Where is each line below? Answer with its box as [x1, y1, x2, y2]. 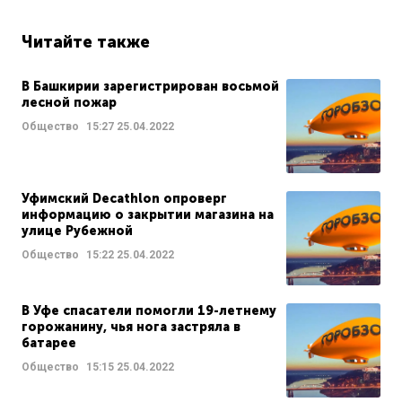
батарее [22, 336, 76, 352]
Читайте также [22, 32, 150, 53]
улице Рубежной [22, 223, 133, 240]
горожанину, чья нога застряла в [22, 319, 240, 336]
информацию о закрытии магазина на [22, 207, 274, 223]
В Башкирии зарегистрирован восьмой [22, 79, 279, 95]
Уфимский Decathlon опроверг [22, 191, 227, 207]
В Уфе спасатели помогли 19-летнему [22, 303, 276, 319]
